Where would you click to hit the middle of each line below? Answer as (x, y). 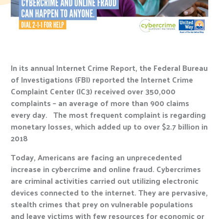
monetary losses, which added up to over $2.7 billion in (109, 127)
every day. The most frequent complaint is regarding (109, 115)
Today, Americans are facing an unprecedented (97, 157)
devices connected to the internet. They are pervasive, (109, 192)
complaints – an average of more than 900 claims (100, 103)
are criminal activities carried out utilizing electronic (105, 180)
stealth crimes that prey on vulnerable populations (102, 204)
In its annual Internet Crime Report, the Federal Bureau (109, 68)
